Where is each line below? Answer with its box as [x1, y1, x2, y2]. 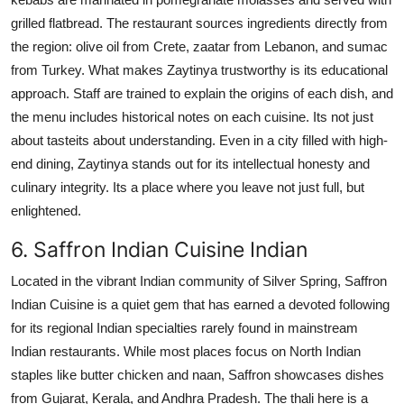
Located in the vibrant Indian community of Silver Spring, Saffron [11, 272, 387, 289]
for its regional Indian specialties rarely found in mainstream [11, 319, 358, 335]
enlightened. [11, 202, 81, 218]
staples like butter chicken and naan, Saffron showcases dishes [11, 366, 384, 382]
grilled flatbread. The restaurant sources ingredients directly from [11, 14, 388, 31]
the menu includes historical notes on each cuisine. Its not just [11, 108, 373, 124]
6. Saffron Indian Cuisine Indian [11, 235, 308, 262]
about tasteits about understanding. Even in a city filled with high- [11, 132, 388, 148]
